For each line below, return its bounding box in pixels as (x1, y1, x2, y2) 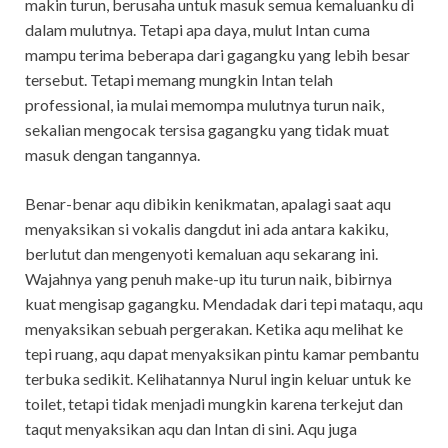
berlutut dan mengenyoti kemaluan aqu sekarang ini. (25, 244, 378, 264)
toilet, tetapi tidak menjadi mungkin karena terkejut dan (25, 394, 403, 414)
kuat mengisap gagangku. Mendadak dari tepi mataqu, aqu (25, 294, 423, 314)
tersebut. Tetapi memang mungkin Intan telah (25, 70, 333, 90)
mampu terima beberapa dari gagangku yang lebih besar (25, 45, 410, 65)
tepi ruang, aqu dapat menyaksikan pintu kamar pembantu (25, 344, 419, 364)
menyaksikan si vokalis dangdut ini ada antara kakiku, (25, 219, 388, 239)
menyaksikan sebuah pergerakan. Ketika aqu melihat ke (25, 319, 403, 339)
